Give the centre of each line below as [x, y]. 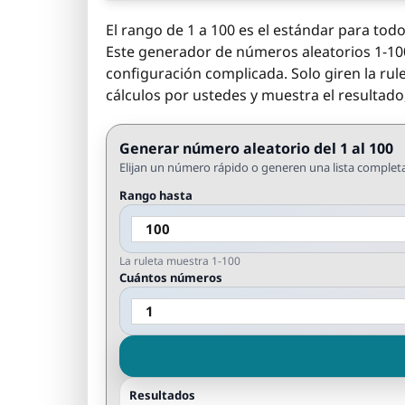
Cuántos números [171, 278]
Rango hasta [156, 195]
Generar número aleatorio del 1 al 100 [256, 148]
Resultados [162, 395]
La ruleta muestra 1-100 [180, 261]
